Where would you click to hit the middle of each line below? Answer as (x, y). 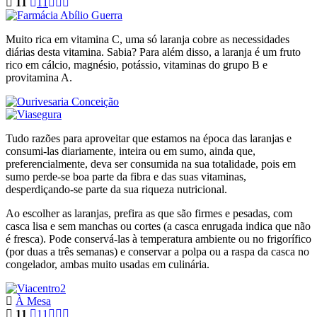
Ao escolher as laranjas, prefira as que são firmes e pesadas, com (149, 213)
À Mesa (33, 301)
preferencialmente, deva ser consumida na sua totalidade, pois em (151, 163)
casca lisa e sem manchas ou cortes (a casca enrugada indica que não (158, 226)
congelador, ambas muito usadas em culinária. (108, 264)
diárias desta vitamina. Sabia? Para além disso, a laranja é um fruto (153, 52)
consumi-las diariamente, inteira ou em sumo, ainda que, (131, 151)
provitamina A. (39, 77)
